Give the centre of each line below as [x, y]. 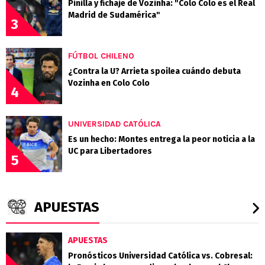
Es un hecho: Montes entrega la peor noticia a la [161, 139]
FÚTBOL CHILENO [101, 56]
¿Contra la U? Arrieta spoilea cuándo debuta [154, 71]
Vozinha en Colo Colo [109, 83]
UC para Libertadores [110, 151]
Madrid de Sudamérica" [114, 15]
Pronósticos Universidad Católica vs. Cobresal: [160, 256]
